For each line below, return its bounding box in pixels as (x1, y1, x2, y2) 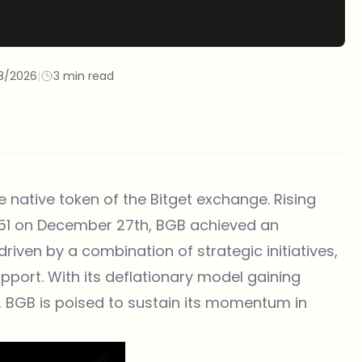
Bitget (150, 188, 192, 209)
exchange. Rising (192, 188, 316, 209)
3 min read (53, 67, 114, 84)
